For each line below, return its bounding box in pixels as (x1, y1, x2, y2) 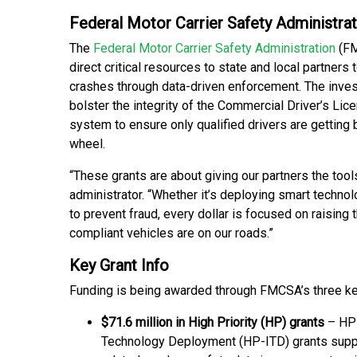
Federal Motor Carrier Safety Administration (93, 41, 335, 57)
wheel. (69, 136, 105, 152)
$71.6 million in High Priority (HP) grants (101, 315, 324, 331)
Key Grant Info (69, 256, 169, 276)
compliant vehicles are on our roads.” (69, 226, 273, 241)
